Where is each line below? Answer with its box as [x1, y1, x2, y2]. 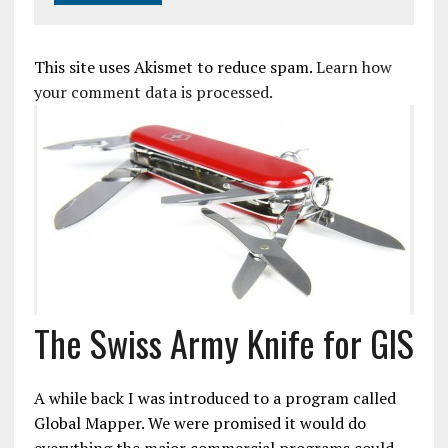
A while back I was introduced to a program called [33, 387, 396, 410]
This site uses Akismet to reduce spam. [33, 56, 316, 79]
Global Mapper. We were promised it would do [33, 412, 366, 435]
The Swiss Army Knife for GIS [33, 316, 414, 370]
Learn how [315, 56, 392, 79]
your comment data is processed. [33, 81, 273, 104]
